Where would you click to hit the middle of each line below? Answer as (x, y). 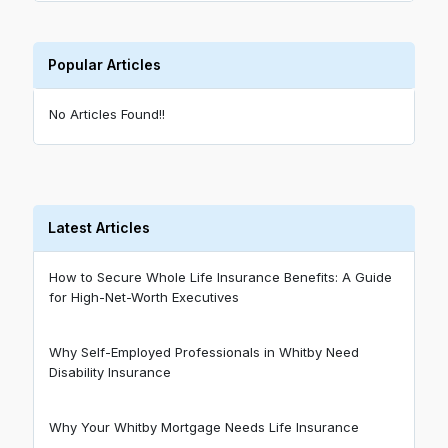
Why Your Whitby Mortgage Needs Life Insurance (204, 427)
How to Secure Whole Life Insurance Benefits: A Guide (220, 277)
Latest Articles (99, 228)
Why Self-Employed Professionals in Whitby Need (204, 352)
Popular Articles (104, 65)
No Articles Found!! (107, 114)
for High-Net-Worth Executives (144, 297)
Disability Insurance (110, 372)
